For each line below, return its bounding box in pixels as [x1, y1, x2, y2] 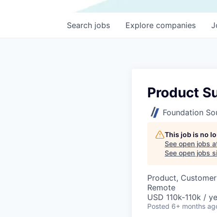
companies [156, 20, 196, 30]
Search [67, 20, 94, 30]
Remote [147, 183, 175, 192]
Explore [125, 20, 156, 30]
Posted [147, 202, 170, 210]
